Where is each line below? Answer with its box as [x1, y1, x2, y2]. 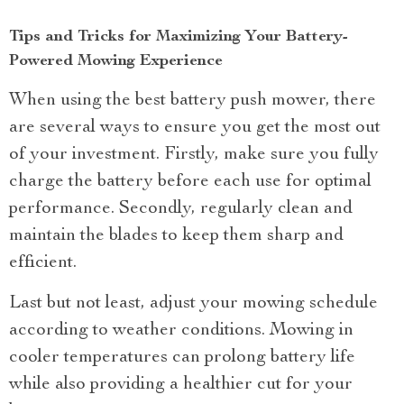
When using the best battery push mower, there [9, 92, 376, 111]
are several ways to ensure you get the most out [9, 119, 381, 138]
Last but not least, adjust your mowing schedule [9, 295, 378, 314]
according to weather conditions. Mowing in [9, 322, 353, 341]
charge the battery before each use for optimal [9, 173, 372, 192]
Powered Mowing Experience [9, 53, 223, 70]
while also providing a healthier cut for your [9, 376, 353, 395]
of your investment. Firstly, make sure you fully [9, 146, 379, 165]
